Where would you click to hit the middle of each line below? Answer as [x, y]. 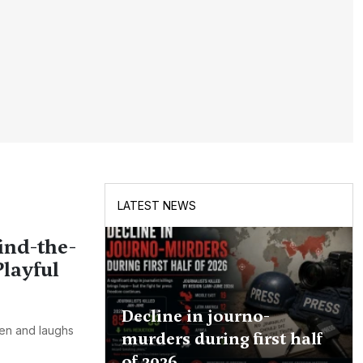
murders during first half [222, 339]
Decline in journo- [195, 316]
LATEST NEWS [156, 206]
